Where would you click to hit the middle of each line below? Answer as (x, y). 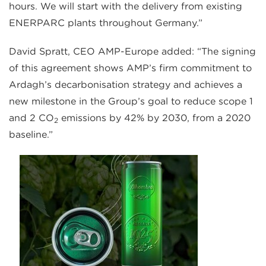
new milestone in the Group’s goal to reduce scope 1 (131, 102)
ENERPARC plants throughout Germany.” (106, 23)
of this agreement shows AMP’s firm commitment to (130, 68)
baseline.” (31, 135)
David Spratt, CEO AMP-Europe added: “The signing (132, 52)
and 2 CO (31, 118)
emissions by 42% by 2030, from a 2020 (154, 118)
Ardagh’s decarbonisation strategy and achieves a (126, 85)
